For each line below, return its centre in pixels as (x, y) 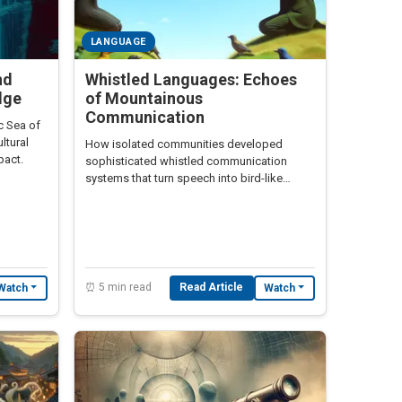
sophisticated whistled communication (186, 162)
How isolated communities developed (184, 144)
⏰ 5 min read (118, 288)
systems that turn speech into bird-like (184, 179)
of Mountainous (144, 99)
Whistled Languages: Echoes (191, 80)
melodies (109, 196)
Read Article (212, 288)
